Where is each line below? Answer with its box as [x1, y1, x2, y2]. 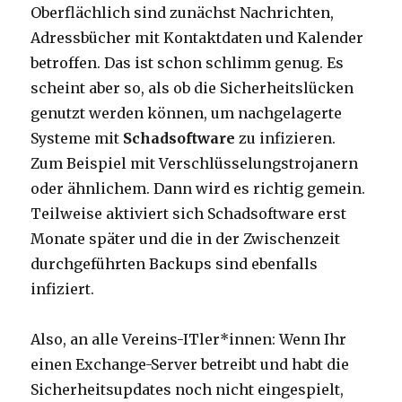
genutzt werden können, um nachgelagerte [31, 104, 343, 123]
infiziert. [31, 280, 95, 299]
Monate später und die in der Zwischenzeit [31, 230, 341, 249]
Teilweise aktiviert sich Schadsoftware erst [31, 205, 347, 223]
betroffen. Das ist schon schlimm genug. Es [31, 54, 345, 73]
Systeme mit [31, 129, 124, 148]
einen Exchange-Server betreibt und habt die [31, 355, 350, 374]
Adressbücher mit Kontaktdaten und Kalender [31, 29, 364, 48]
